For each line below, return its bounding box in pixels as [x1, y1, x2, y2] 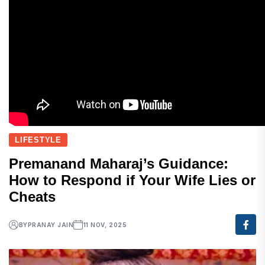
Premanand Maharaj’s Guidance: [9, 156, 228, 172]
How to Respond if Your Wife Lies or [9, 172, 256, 189]
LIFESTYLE [15, 135, 62, 145]
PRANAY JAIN [27, 221, 74, 228]
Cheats [9, 189, 56, 205]
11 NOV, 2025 [83, 221, 127, 228]
